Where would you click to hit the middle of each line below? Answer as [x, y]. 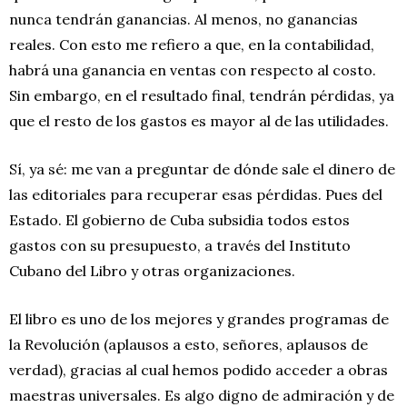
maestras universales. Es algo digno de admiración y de [202, 395]
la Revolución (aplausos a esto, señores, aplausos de [189, 344]
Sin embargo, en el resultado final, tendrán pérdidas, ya [202, 95]
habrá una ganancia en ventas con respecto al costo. [193, 69]
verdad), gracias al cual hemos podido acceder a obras [199, 369]
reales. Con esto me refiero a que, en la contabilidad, [192, 44]
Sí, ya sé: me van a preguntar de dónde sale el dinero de [202, 169]
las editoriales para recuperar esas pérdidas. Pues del [196, 194]
